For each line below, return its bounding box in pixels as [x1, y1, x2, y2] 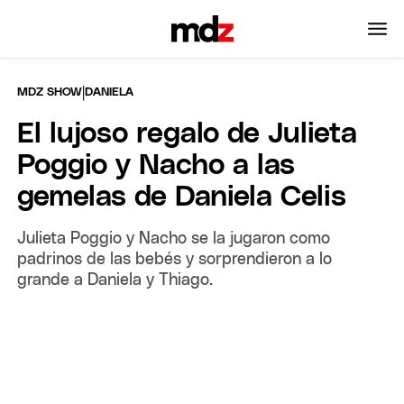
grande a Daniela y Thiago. [17, 271, 214, 289]
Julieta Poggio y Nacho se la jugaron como [17, 230, 331, 247]
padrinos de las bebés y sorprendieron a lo [17, 251, 333, 268]
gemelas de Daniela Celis [17, 182, 347, 212]
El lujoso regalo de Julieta [17, 119, 358, 149]
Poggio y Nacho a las [17, 151, 296, 180]
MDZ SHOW [17, 86, 83, 98]
